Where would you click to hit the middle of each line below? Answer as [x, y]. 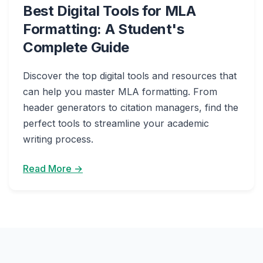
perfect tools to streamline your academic [116, 123]
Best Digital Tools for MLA [109, 11]
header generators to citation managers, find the [131, 107]
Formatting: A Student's [104, 29]
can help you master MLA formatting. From [120, 92]
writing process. [58, 139]
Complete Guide [76, 47]
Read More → [53, 168]
